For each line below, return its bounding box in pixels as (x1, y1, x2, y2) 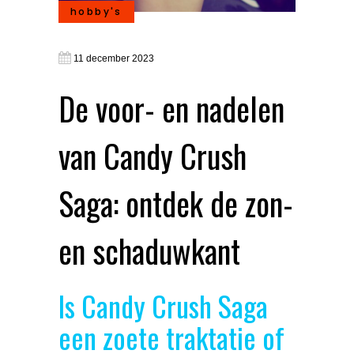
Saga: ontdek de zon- (58, 179, 293, 227)
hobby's (70, 5, 122, 18)
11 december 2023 (73, 53, 154, 64)
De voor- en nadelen (58, 85, 284, 132)
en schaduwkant (58, 227, 240, 274)
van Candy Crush (58, 132, 247, 179)
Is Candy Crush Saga (58, 284, 268, 326)
